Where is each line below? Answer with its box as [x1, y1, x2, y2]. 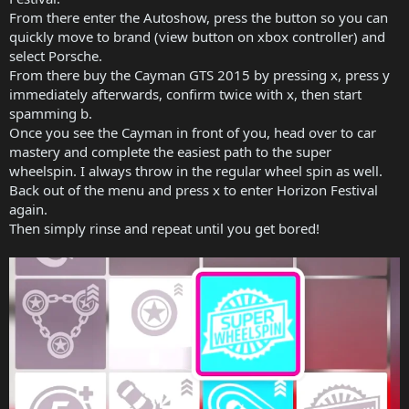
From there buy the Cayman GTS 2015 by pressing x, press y [9, 65, 390, 84]
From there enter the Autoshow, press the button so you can [9, 7, 388, 26]
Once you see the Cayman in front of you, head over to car [9, 122, 376, 142]
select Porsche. [9, 46, 102, 65]
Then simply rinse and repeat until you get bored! [9, 218, 320, 237]
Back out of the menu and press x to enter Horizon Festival [9, 180, 378, 199]
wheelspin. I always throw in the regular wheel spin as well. [9, 161, 383, 180]
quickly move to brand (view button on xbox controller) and [9, 26, 385, 46]
